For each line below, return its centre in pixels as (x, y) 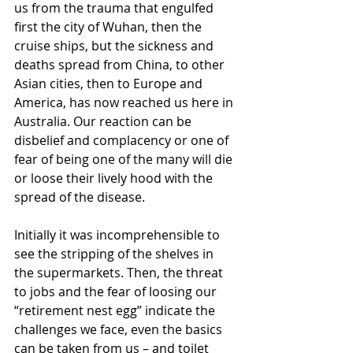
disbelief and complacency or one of (123, 140)
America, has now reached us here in (125, 102)
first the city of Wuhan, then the (110, 27)
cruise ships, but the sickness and (115, 46)
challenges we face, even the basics (120, 329)
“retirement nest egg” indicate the (116, 310)
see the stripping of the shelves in (115, 254)
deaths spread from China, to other (121, 65)
